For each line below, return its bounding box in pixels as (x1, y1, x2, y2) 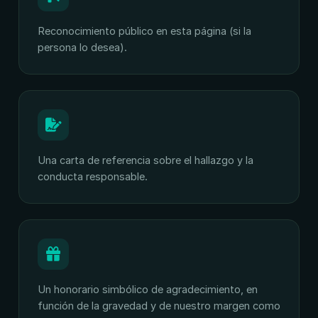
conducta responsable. (38, 170, 148, 182)
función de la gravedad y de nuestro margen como (38, 300, 280, 312)
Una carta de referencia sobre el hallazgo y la (38, 154, 253, 166)
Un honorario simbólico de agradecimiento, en (38, 283, 258, 295)
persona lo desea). (38, 41, 127, 53)
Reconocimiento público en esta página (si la (38, 25, 251, 37)
